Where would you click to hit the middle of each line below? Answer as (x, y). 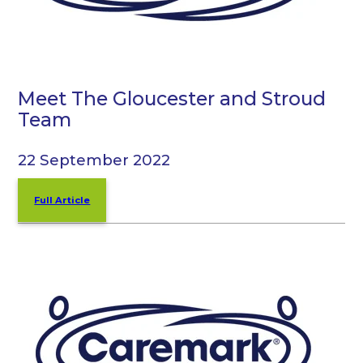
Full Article (62, 201)
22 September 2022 (94, 160)
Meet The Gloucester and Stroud (172, 98)
